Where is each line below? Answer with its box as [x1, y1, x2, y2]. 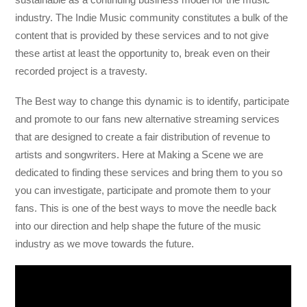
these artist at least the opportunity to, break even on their [15, 47, 271, 59]
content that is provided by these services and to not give [15, 29, 269, 41]
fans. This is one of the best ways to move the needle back [15, 201, 278, 214]
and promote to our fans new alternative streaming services [15, 112, 280, 125]
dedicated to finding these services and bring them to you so [15, 166, 283, 178]
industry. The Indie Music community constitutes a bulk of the [15, 11, 288, 23]
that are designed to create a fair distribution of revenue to [15, 130, 271, 143]
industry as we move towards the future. [15, 237, 195, 249]
